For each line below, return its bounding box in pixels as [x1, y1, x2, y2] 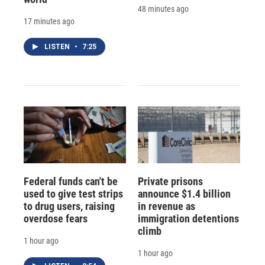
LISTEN [44, 42, 72, 51]
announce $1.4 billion [137, 187, 231, 200]
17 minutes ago [24, 16, 75, 26]
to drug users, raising [24, 199, 115, 212]
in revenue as [137, 199, 195, 212]
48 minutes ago [137, 4, 189, 14]
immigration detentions [137, 212, 239, 225]
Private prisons [137, 174, 203, 188]
